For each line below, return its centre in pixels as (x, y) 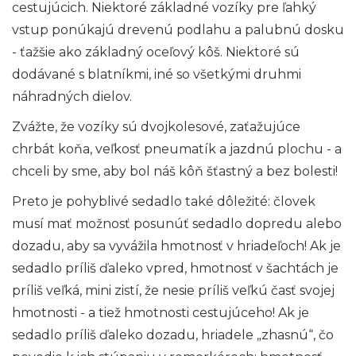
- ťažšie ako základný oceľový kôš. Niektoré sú (156, 52)
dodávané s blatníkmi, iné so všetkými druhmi (157, 75)
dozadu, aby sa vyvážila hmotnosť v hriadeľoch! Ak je (176, 246)
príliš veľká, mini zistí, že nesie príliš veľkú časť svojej (173, 291)
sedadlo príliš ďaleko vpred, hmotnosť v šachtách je (175, 269)
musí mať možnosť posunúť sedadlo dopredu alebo (177, 224)
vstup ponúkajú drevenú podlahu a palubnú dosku (178, 30)
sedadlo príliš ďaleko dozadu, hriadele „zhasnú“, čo (173, 335)
